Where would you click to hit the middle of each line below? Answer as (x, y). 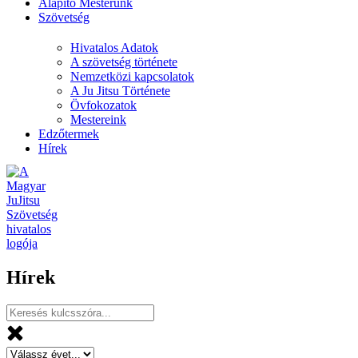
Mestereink (98, 119)
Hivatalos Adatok (114, 48)
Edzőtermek (69, 134)
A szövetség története (124, 62)
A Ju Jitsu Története (120, 91)
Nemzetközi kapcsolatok (132, 76)
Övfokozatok (103, 105)
